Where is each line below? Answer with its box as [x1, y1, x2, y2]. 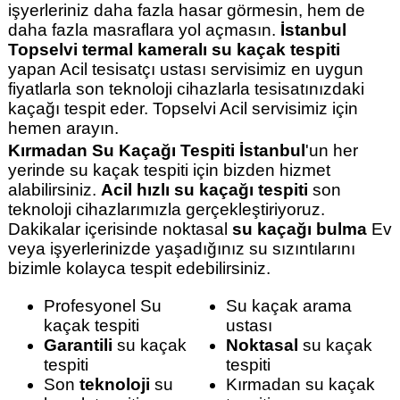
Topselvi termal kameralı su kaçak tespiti [7, 40, 340, 60]
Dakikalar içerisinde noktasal [7, 220, 232, 239]
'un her [304, 141, 358, 161]
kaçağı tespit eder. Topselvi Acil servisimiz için [7, 99, 358, 119]
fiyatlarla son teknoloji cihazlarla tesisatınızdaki [7, 79, 364, 99]
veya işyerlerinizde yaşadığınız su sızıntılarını [7, 239, 355, 259]
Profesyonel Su [43, 296, 162, 315]
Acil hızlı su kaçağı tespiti [100, 180, 308, 200]
